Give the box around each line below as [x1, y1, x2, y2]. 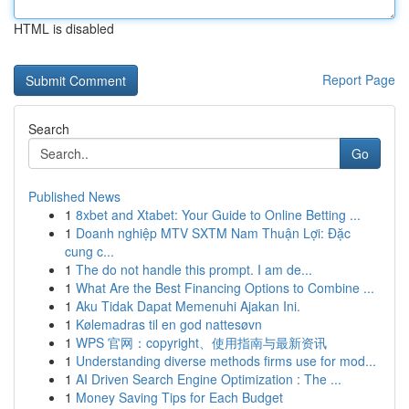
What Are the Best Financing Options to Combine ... [76, 278, 374, 297]
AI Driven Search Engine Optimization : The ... [76, 370, 341, 388]
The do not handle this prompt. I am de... [76, 260, 312, 278]
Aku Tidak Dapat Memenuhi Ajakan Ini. [76, 297, 300, 315]
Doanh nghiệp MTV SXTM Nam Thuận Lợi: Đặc [76, 224, 351, 242]
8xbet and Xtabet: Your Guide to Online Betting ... [76, 205, 361, 224]
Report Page [322, 70, 395, 89]
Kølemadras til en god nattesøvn [76, 315, 262, 333]
